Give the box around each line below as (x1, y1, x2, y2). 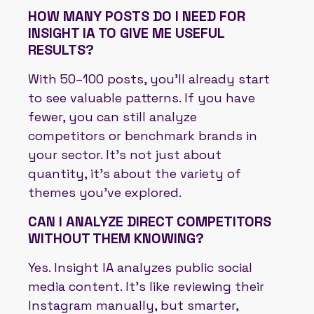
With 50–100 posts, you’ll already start (28, 70, 270, 87)
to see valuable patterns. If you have (28, 89, 255, 106)
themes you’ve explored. (28, 184, 182, 200)
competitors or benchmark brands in (28, 127, 257, 144)
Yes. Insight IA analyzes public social (28, 259, 252, 275)
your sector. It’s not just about (28, 146, 221, 163)
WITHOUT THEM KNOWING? (28, 228, 204, 247)
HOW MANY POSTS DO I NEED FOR (28, 6, 245, 25)
